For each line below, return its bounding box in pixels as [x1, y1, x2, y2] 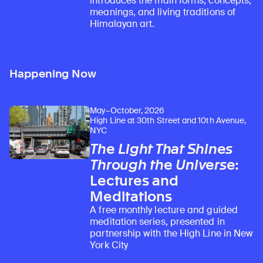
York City [90, 238, 128, 251]
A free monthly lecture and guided [90, 203, 238, 216]
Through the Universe [90, 156, 235, 173]
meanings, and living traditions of [90, 6, 235, 19]
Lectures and [90, 171, 178, 189]
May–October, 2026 [90, 104, 165, 116]
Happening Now [9, 66, 96, 80]
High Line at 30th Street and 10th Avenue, [90, 114, 247, 126]
